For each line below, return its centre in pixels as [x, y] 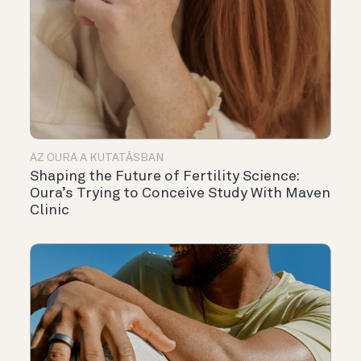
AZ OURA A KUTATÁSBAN [97, 158]
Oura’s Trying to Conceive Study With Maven [180, 194]
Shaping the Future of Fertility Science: [164, 177]
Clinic [50, 211]
